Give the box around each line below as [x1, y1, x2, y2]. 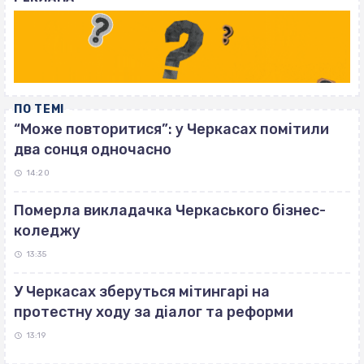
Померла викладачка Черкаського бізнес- [14, 201, 326, 220]
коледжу [14, 222, 80, 240]
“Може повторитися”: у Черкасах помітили [14, 120, 329, 139]
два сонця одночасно [14, 141, 171, 159]
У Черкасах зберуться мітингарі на [14, 283, 270, 301]
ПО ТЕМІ [14, 102, 64, 117]
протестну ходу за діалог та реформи [14, 303, 293, 322]
